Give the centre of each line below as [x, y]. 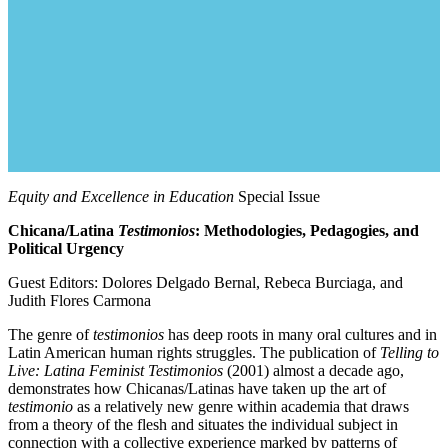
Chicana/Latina [63, 231]
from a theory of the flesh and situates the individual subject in [203, 425]
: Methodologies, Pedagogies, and [307, 231]
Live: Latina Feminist [76, 371]
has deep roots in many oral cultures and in [300, 335]
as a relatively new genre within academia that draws [241, 407]
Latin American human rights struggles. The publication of [194, 353]
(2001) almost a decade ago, [315, 371]
